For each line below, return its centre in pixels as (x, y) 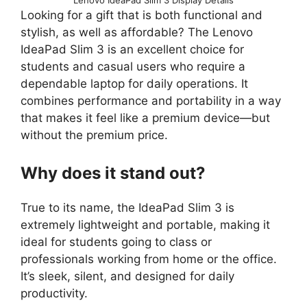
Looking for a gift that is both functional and (142, 15)
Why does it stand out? (113, 173)
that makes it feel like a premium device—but (145, 118)
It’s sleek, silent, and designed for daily (127, 277)
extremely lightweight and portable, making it (145, 225)
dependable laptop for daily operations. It (134, 83)
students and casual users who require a (133, 66)
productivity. (54, 294)
